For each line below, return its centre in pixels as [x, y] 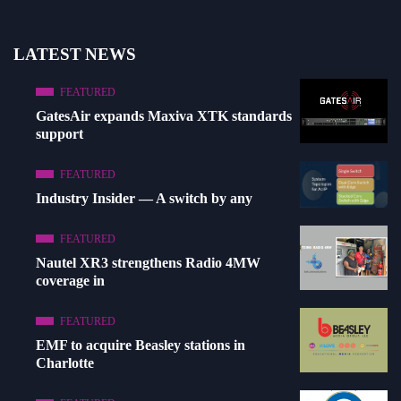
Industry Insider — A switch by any [144, 199]
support [60, 134]
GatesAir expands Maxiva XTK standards [164, 116]
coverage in [70, 281]
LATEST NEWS [75, 55]
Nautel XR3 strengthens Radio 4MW [148, 263]
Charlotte [65, 363]
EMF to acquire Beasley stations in [141, 346]
